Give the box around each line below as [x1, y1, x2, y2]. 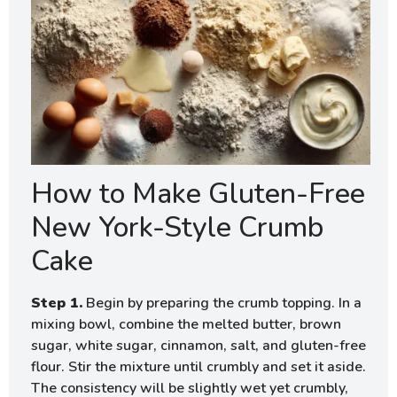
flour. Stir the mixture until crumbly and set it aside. [31, 357, 366, 378]
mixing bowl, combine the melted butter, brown [31, 315, 341, 335]
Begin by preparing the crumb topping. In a [82, 293, 362, 314]
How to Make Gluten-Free [31, 175, 365, 214]
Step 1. [31, 293, 82, 314]
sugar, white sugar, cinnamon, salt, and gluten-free [31, 336, 366, 356]
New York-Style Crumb [31, 208, 323, 247]
